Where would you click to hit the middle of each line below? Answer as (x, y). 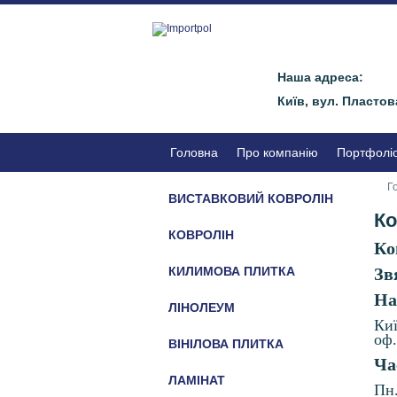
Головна (194, 152)
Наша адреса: (321, 77)
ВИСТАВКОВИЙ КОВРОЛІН (251, 198)
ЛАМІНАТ (197, 380)
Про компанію (277, 152)
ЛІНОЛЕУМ (202, 307)
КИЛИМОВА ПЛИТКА (232, 271)
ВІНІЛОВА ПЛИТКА (226, 344)
